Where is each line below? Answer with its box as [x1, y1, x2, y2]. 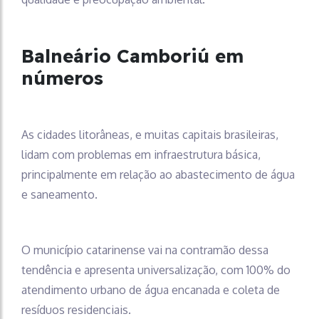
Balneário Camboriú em [21, 43, 244, 68]
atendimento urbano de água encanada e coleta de [21, 282, 280, 297]
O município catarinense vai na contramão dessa [21, 242, 268, 257]
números [21, 66, 103, 90]
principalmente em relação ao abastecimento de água [21, 167, 295, 182]
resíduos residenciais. [21, 302, 131, 317]
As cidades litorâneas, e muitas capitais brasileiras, [21, 127, 278, 142]
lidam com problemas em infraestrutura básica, [21, 147, 261, 162]
